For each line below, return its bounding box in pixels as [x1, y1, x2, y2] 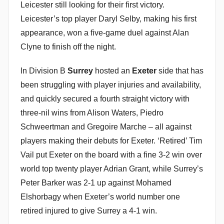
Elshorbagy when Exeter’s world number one [20, 192, 180, 201]
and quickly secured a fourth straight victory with [20, 94, 189, 103]
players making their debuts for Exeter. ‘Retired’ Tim [20, 136, 202, 145]
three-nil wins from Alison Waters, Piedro [20, 108, 163, 117]
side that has [156, 66, 203, 75]
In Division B [20, 66, 67, 75]
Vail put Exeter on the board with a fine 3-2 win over [20, 150, 202, 159]
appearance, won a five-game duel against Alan [20, 28, 189, 37]
